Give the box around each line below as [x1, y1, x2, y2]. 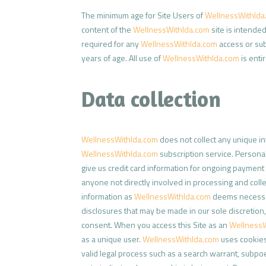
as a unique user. [81, 232, 142, 245]
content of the [81, 23, 133, 36]
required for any [81, 37, 141, 50]
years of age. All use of [81, 51, 163, 64]
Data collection [81, 85, 221, 112]
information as [81, 189, 134, 202]
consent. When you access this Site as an [81, 218, 229, 231]
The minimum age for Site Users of [81, 8, 205, 21]
